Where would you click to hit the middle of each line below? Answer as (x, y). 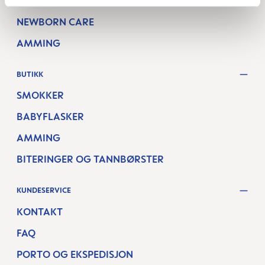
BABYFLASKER (50, 117)
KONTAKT (40, 211)
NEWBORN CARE (55, 22)
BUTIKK (30, 74)
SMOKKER (40, 95)
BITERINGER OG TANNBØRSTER (90, 159)
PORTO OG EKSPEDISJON (75, 254)
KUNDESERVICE (44, 190)
